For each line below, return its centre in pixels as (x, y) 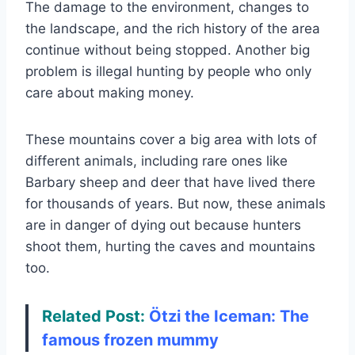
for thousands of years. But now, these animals (176, 203)
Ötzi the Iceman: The (229, 316)
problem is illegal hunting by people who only (168, 71)
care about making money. (110, 92)
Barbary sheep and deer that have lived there (170, 182)
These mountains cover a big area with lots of (171, 139)
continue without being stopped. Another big (168, 50)
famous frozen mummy (130, 340)
